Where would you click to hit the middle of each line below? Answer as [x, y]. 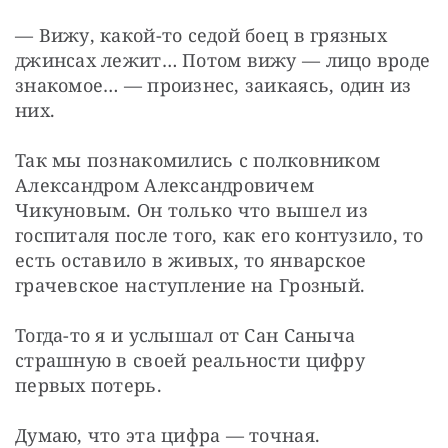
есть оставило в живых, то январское [191, 259]
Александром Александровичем [165, 184]
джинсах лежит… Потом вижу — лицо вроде [223, 59]
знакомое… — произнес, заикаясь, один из [213, 84]
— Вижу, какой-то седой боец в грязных [201, 34]
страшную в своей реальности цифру [190, 359]
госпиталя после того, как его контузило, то [219, 234]
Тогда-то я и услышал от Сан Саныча [185, 334]
